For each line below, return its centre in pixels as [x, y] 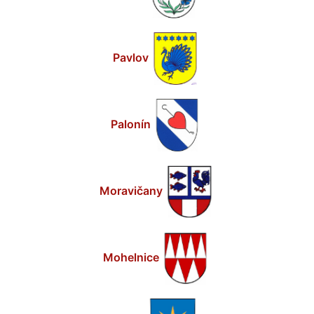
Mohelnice [131, 257]
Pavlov [131, 57]
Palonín [131, 124]
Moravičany [131, 190]
